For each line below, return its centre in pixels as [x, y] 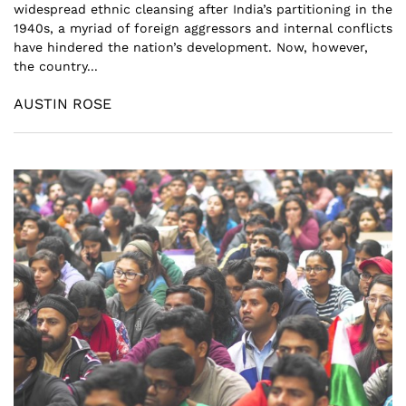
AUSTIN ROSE [63, 103]
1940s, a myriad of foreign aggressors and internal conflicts [203, 28]
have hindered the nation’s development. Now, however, [191, 47]
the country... [56, 66]
